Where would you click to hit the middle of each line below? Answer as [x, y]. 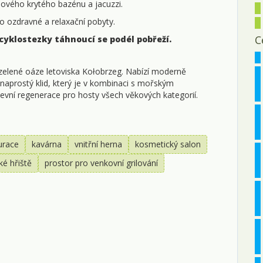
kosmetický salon [168, 144]
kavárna [47, 144]
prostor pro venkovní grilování [101, 163]
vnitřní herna [98, 144]
